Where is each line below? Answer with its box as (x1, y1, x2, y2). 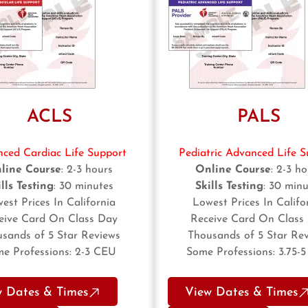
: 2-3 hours (61, 164, 113, 176)
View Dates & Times (185, 286, 298, 300)
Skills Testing (195, 181, 263, 192)
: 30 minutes (53, 181, 113, 192)
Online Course (195, 164, 271, 176)
